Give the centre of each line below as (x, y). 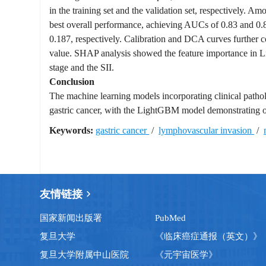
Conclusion (72, 82)
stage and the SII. (82, 67)
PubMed (170, 218)
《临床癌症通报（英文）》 (208, 236)
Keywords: (72, 130)
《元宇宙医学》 (186, 255)
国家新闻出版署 (71, 218)
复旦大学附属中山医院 (85, 255)
